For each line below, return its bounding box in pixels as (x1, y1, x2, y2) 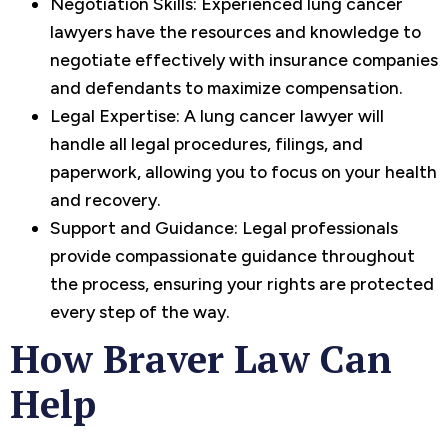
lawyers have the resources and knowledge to (50, 20, 421, 42)
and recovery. (50, 188, 161, 210)
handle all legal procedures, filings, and (50, 132, 363, 154)
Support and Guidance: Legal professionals (50, 216, 398, 238)
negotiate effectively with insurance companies (50, 48, 438, 70)
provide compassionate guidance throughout (50, 244, 415, 266)
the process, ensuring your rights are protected (50, 272, 434, 294)
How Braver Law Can (10, 332, 392, 384)
